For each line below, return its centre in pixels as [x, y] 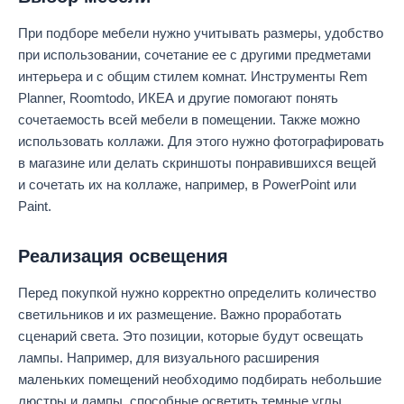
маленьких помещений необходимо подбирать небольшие [200, 379]
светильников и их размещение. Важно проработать [180, 314]
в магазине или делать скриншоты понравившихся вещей [197, 163]
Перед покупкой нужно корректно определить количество [197, 293]
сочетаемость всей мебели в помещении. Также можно [189, 119]
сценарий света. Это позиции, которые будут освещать [191, 336]
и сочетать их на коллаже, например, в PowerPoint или [187, 184]
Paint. [35, 206]
